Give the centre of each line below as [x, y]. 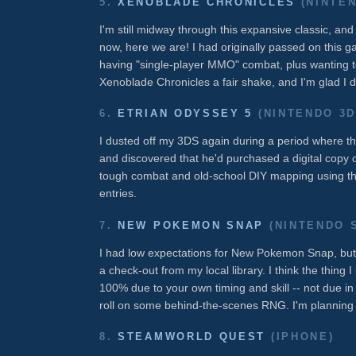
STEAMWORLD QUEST [192, 337]
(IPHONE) [300, 337]
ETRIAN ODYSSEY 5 [186, 114]
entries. [118, 193]
